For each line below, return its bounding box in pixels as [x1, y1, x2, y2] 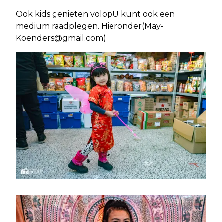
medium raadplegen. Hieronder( [16, 21, 144, 31]
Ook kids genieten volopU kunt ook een [16, 9, 175, 19]
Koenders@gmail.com [16, 33, 103, 43]
